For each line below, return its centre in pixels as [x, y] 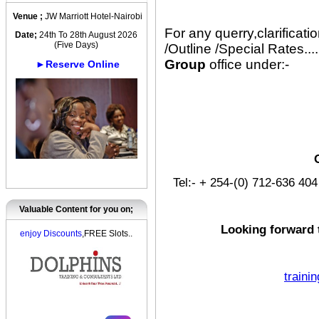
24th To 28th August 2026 [88, 35]
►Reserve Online [78, 64]
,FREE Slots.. [108, 234]
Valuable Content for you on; [77, 209]
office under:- [248, 64]
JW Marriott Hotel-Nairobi [94, 16]
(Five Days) [77, 45]
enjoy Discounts [51, 234]
